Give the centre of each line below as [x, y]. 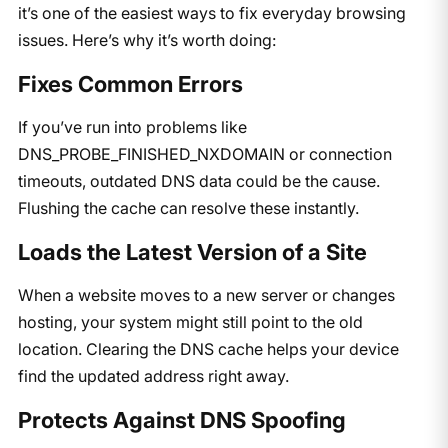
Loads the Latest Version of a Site [192, 251]
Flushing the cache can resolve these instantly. [188, 207]
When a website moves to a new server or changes [206, 294]
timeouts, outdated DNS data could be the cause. [198, 180]
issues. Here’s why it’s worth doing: [146, 39]
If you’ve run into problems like [132, 126]
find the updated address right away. [153, 375]
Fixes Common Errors [130, 83]
